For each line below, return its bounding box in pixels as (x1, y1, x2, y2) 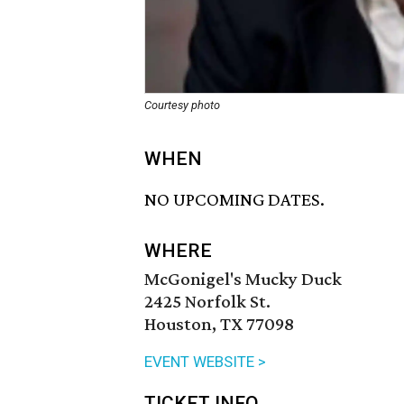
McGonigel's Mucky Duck (144, 268, 342, 290)
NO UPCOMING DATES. (144, 188, 325, 211)
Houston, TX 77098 (144, 313, 294, 335)
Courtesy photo (144, 98, 220, 112)
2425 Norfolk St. (144, 290, 271, 313)
